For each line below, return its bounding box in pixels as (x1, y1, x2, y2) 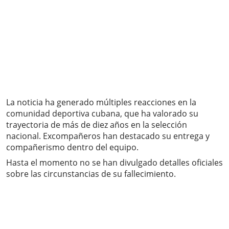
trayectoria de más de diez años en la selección (6, 119, 187, 131)
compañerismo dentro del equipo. (6, 142, 139, 153)
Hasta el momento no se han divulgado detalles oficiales (6, 157, 223, 169)
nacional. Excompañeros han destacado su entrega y (6, 130, 210, 142)
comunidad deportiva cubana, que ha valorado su (6, 108, 198, 120)
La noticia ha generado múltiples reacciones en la (6, 97, 196, 108)
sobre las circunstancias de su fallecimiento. (6, 168, 176, 180)
